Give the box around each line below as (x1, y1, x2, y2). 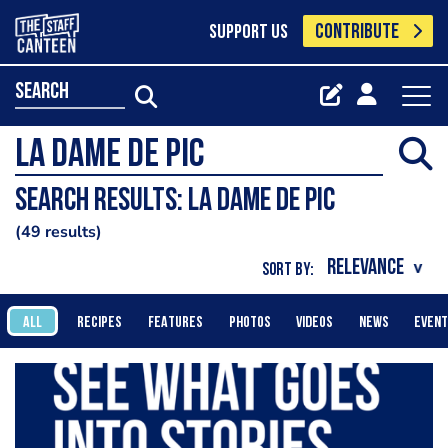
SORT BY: (262, 261, 315, 279)
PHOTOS (228, 314, 271, 331)
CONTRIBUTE (315, 22, 400, 43)
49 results (21, 221, 96, 244)
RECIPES (77, 314, 123, 331)
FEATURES (147, 314, 203, 331)
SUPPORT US (208, 23, 288, 43)
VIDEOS (296, 314, 334, 331)
